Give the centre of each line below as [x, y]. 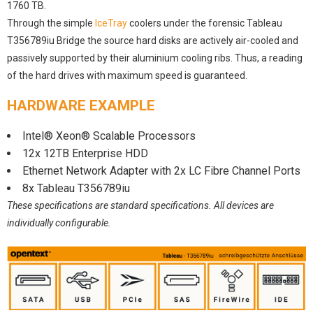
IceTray [111, 23]
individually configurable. [59, 223]
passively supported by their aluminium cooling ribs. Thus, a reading [155, 58]
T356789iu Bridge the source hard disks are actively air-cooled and [153, 41]
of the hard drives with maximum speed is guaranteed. [127, 76]
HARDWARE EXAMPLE [81, 106]
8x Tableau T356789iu [76, 189]
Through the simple [51, 23]
